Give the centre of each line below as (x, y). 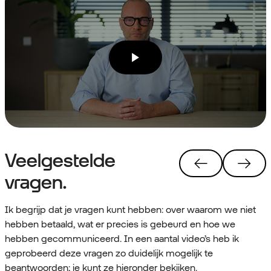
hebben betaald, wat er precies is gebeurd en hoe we (120, 224)
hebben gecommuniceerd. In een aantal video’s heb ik (122, 239)
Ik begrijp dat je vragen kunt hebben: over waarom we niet (130, 210)
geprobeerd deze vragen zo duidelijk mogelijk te (109, 253)
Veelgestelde (60, 160)
